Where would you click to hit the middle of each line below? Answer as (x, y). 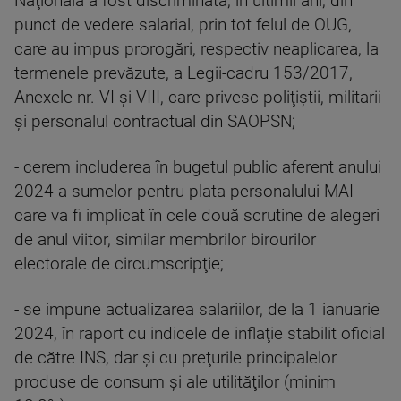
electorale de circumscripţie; (119, 264)
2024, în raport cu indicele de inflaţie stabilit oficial (200, 334)
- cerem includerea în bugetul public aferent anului (198, 168)
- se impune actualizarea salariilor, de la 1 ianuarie (197, 310)
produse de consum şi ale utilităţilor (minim (175, 383)
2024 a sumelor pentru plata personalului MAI (184, 192)
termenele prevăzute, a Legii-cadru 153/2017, (183, 74)
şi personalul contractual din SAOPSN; (155, 122)
